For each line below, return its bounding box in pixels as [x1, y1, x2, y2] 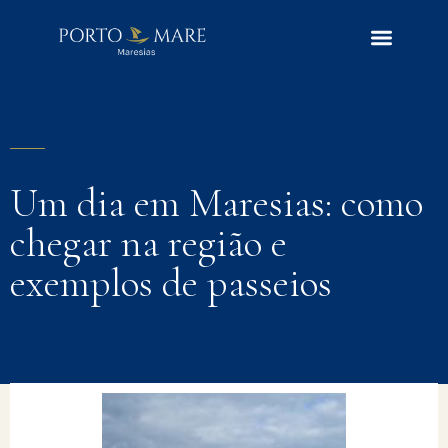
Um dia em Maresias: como [10, 179, 423, 227]
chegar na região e [10, 219, 287, 267]
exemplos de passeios [10, 259, 332, 307]
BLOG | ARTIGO [45, 145, 174, 161]
